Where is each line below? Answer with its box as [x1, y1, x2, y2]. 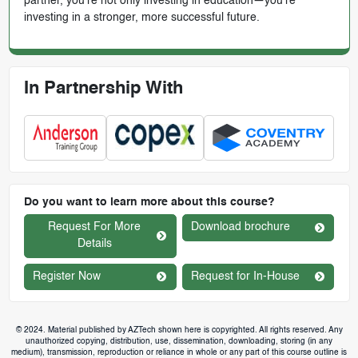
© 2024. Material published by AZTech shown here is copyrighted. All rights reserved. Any [15, 326, 343, 335]
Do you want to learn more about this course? [23, 197, 275, 209]
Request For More [48, 221, 141, 233]
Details [77, 238, 112, 250]
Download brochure [191, 221, 290, 233]
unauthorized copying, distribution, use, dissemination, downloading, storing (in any [26, 337, 332, 346]
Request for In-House [191, 270, 300, 282]
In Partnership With [23, 80, 183, 98]
